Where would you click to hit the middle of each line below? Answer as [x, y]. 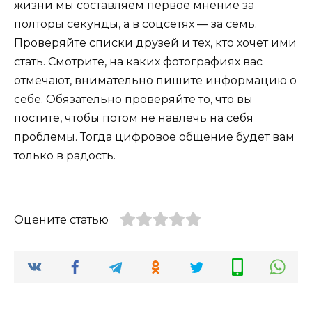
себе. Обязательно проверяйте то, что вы [133, 99]
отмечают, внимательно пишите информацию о [155, 80]
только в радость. [65, 155]
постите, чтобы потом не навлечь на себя [134, 118]
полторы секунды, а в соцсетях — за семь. [135, 24]
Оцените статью [61, 220]
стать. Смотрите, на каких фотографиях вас [138, 61]
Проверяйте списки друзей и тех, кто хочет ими [155, 42]
